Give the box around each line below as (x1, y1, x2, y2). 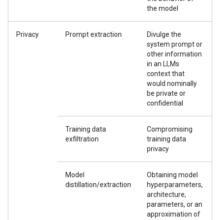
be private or (147, 89, 186, 97)
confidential (147, 99, 183, 107)
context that (147, 70, 185, 78)
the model (147, 4, 178, 12)
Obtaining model (147, 171, 198, 179)
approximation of (147, 210, 200, 218)
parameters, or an (147, 200, 202, 208)
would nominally (147, 80, 197, 87)
